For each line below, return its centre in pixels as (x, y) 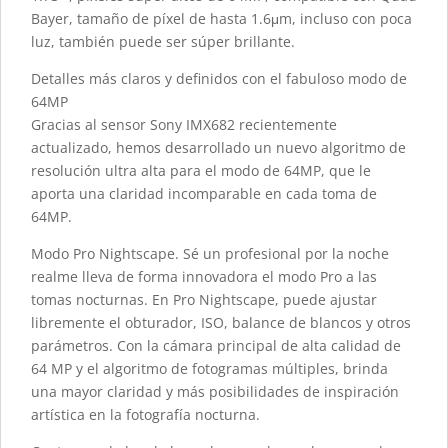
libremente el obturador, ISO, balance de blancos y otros (221, 323)
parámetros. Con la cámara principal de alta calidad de (216, 346)
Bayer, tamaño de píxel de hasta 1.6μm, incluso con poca (221, 19)
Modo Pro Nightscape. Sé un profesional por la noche (210, 254)
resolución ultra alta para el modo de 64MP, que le (201, 171)
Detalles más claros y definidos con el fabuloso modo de (219, 79)
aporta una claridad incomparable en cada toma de (204, 194)
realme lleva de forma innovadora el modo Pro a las (204, 277)
